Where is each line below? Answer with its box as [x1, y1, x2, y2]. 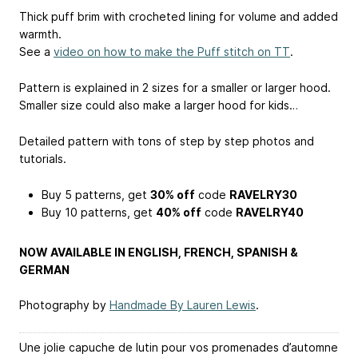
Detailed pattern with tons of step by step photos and [19, 133, 314, 148]
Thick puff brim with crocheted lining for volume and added [19, 10, 338, 24]
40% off [156, 205, 201, 219]
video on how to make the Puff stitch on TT [54, 45, 290, 59]
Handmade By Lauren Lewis [109, 298, 256, 312]
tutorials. [19, 151, 66, 165]
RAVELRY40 [236, 205, 304, 219]
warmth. [19, 27, 62, 42]
